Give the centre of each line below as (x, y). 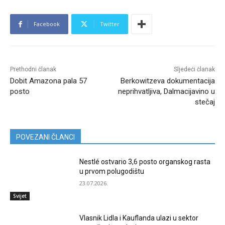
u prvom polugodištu (112, 172)
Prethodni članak (33, 70)
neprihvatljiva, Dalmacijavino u (166, 92)
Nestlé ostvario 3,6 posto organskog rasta (145, 162)
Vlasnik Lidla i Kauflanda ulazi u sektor (139, 218)
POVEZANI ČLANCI (45, 137)
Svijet (20, 196)
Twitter (110, 24)
